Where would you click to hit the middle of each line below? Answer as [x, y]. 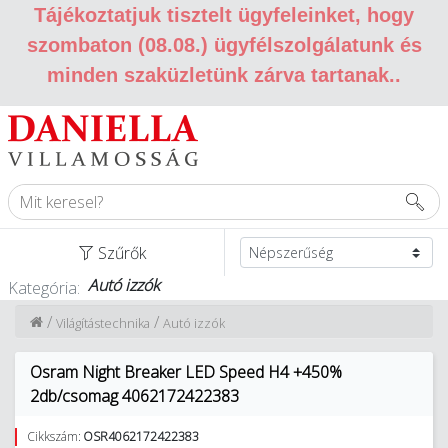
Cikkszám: [54, 436]
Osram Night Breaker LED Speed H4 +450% [186, 372]
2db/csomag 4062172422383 [134, 396]
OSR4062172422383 [141, 436]
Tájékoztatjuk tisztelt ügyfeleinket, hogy [224, 15]
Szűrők [122, 252]
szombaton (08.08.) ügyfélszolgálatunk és [224, 45]
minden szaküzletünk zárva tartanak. [221, 75]
